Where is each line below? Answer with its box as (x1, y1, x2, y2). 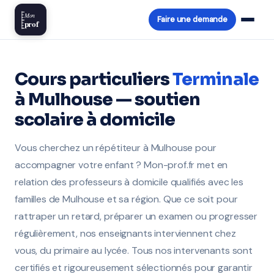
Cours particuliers (15, 68, 173, 90)
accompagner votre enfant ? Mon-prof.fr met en (15, 158, 228, 171)
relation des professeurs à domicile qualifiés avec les (15, 176, 243, 188)
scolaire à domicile (15, 109, 176, 130)
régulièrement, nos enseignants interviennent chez (15, 227, 236, 240)
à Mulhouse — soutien (15, 89, 201, 110)
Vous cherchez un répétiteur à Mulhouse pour (15, 141, 217, 154)
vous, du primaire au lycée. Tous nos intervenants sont (15, 244, 253, 257)
